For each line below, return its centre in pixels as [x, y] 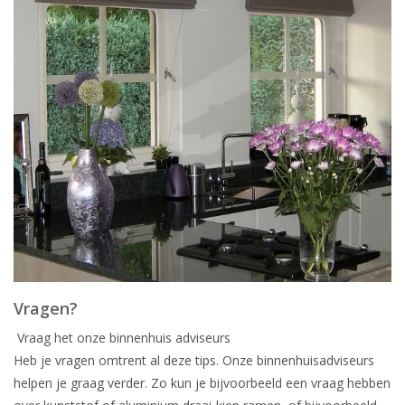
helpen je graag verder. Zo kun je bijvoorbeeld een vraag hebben [202, 383]
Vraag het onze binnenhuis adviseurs [122, 338]
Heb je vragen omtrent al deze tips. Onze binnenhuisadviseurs [194, 361]
